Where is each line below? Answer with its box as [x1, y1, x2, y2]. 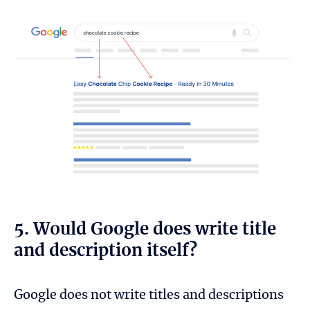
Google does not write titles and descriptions [14, 289, 284, 302]
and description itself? [14, 242, 197, 259]
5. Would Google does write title [14, 221, 276, 238]
